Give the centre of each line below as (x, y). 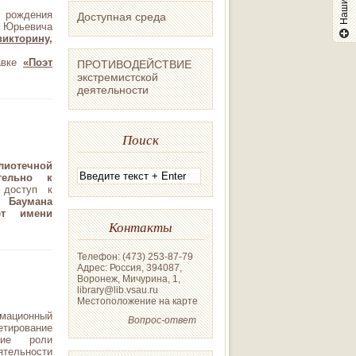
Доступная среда (122, 17)
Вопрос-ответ (162, 320)
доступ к (29, 189)
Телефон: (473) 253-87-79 (135, 256)
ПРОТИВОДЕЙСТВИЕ (134, 64)
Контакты (141, 226)
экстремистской (118, 77)
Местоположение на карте (137, 301)
